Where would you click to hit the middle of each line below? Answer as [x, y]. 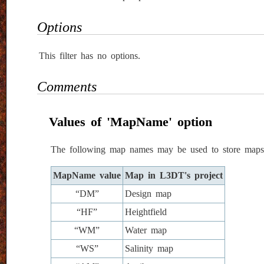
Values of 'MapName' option [131, 122]
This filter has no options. [90, 56]
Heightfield [146, 212]
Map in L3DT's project [174, 175]
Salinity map [149, 248]
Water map [146, 230]
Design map [148, 193]
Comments [67, 87]
